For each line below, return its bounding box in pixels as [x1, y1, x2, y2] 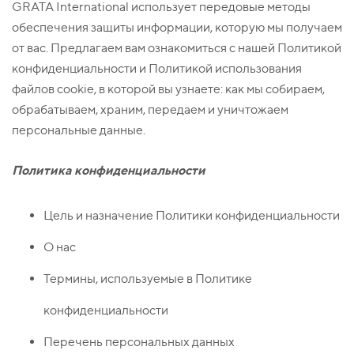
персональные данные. [12, 122, 145, 138]
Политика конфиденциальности [12, 162, 205, 179]
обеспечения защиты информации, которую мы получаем [12, 20, 342, 36]
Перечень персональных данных [43, 334, 235, 350]
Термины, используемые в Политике [43, 271, 252, 287]
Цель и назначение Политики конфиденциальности [43, 208, 340, 224]
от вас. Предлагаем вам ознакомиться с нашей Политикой [12, 40, 341, 56]
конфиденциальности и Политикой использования [12, 61, 302, 77]
